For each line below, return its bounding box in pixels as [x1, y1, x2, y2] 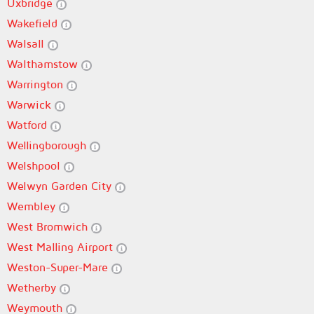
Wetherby [7, 281, 60, 294]
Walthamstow [7, 57, 81, 70]
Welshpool [7, 159, 64, 172]
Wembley [7, 200, 59, 212]
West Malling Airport [7, 240, 116, 253]
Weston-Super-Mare [7, 261, 111, 273]
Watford [7, 118, 50, 131]
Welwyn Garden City [7, 179, 115, 192]
